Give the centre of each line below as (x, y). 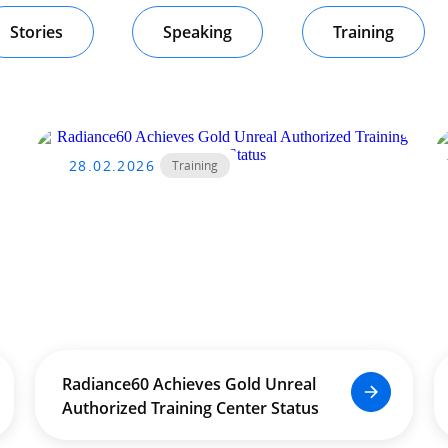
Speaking (198, 32)
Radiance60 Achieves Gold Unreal (188, 384)
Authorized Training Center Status (190, 408)
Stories (36, 32)
